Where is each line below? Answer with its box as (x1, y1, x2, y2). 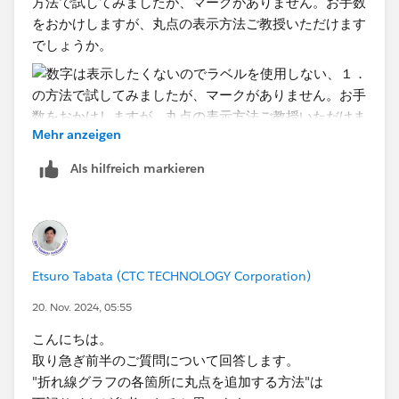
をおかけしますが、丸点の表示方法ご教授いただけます (32, 14, 366, 32)
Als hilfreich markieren (70, 159, 205, 176)
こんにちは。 (32, 330, 112, 347)
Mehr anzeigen (32, 126, 121, 142)
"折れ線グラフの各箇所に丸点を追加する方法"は (32, 372, 323, 390)
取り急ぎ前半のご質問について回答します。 (32, 351, 299, 369)
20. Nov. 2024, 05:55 (32, 298, 132, 314)
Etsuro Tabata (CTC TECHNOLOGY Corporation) (32, 267, 311, 284)
